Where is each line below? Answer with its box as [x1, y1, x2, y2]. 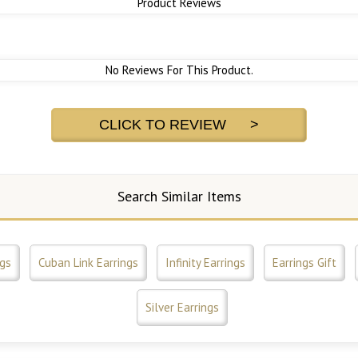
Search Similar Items [117, 187, 241, 206]
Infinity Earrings [165, 255, 245, 271]
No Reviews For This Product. [105, 62, 253, 78]
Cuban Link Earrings [38, 255, 138, 271]
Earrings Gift [272, 255, 336, 271]
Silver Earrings [145, 300, 219, 316]
